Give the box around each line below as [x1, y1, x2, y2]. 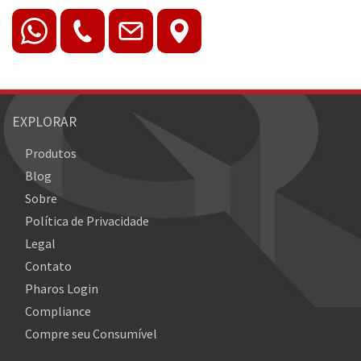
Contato [25, 257, 72, 274]
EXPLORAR [12, 112, 77, 131]
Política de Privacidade [25, 212, 149, 229]
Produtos [25, 144, 77, 161]
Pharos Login [25, 280, 98, 297]
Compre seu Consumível [25, 325, 157, 342]
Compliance [25, 302, 91, 319]
